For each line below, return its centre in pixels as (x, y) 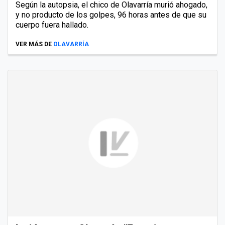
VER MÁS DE (34, 44)
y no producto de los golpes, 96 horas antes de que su (111, 15)
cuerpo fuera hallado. (52, 25)
